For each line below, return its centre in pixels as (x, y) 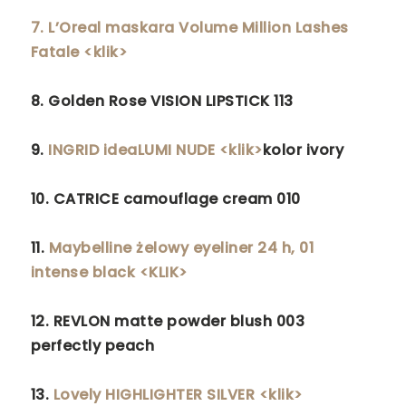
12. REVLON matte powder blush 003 (168, 321)
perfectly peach (92, 345)
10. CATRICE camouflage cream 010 (165, 198)
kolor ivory (305, 150)
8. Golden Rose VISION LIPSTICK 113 (162, 101)
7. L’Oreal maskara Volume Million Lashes (189, 27)
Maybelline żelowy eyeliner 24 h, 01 (181, 247)
